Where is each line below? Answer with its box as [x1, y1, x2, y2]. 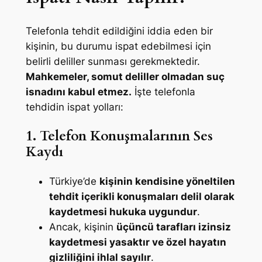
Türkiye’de [49, 175, 99, 187]
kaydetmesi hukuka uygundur [49, 205, 197, 218]
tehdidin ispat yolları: [25, 101, 123, 113]
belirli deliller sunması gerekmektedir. [25, 56, 200, 68]
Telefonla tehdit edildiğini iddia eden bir [25, 25, 213, 37]
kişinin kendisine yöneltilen [99, 175, 235, 187]
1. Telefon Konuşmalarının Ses [25, 127, 213, 146]
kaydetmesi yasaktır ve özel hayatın [49, 236, 226, 248]
